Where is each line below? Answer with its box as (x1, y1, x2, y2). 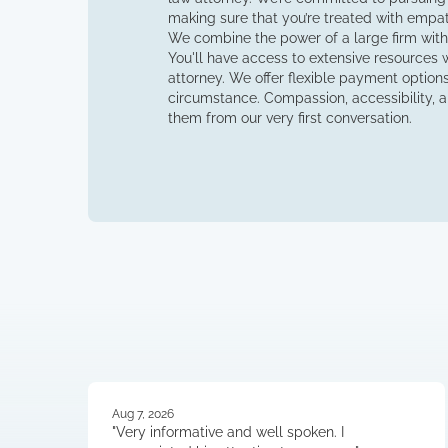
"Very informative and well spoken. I (112, 424, 344, 440)
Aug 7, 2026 (112, 407, 174, 421)
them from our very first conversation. (168, 110, 412, 126)
